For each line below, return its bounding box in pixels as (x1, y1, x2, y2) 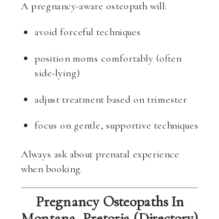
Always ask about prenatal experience (21, 147, 179, 160)
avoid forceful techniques (35, 25, 141, 38)
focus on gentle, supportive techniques (35, 118, 199, 131)
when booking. (21, 162, 83, 175)
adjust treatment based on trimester (35, 92, 187, 105)
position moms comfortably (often (35, 51, 182, 64)
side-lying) (35, 66, 80, 79)
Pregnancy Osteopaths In (35, 193, 184, 211)
